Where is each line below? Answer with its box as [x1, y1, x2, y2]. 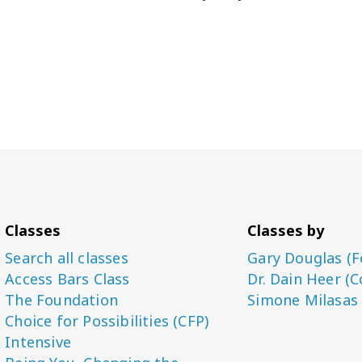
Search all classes [5, 248, 128, 267]
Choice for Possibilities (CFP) [5, 311, 209, 330]
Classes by [247, 221, 325, 240]
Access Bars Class [5, 269, 130, 288]
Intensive [5, 332, 72, 351]
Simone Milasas [247, 290, 358, 309]
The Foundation [5, 290, 119, 309]
